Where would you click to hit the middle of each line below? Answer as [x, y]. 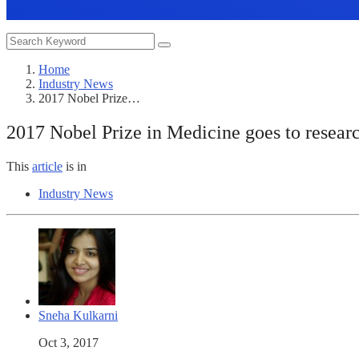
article [47, 166]
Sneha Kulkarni [78, 315]
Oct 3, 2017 [69, 342]
